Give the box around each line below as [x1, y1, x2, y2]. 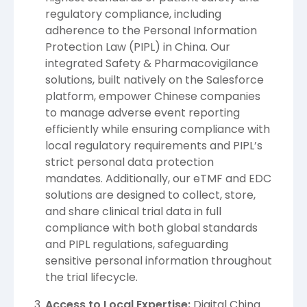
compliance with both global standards [45, 220, 258, 236]
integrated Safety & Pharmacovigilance [45, 56, 258, 72]
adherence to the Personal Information [45, 23, 257, 39]
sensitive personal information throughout [45, 253, 272, 269]
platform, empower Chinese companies [45, 88, 260, 105]
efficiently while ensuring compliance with [45, 121, 270, 138]
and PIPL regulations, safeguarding [45, 236, 228, 253]
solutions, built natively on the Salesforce [45, 72, 264, 88]
